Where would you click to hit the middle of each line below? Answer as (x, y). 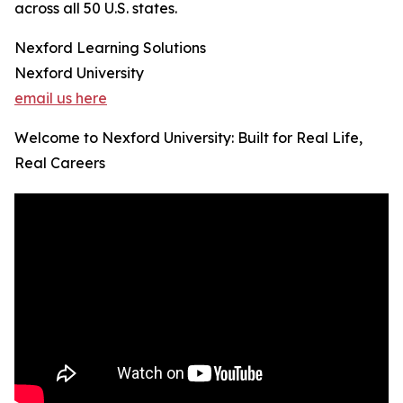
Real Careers (60, 163)
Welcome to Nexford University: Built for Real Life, (188, 138)
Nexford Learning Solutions (110, 48)
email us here (61, 99)
